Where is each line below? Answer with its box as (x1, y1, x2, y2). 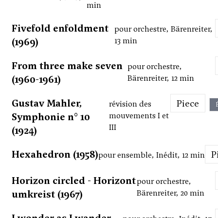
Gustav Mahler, (12, 97, 82, 110)
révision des (109, 99, 151, 109)
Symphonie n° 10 (12, 110, 90, 124)
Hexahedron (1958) (12, 148, 98, 161)
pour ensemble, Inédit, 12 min (98, 150, 205, 161)
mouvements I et (109, 110, 169, 121)
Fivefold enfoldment (12, 22, 109, 35)
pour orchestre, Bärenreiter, (114, 24, 213, 35)
